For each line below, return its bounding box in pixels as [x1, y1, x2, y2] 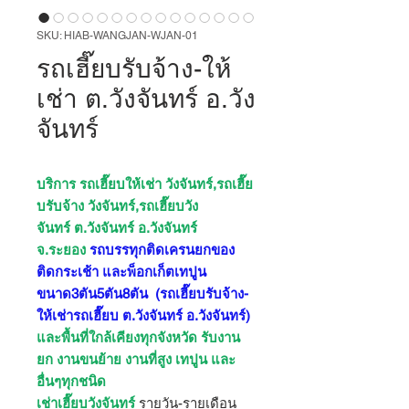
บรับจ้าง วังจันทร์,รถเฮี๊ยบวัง [37, 198, 198, 214]
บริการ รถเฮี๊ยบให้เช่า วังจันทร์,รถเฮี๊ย [37, 176, 253, 192]
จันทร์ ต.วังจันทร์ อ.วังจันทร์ [37, 220, 197, 236]
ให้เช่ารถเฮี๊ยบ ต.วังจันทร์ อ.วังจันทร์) [37, 308, 250, 323]
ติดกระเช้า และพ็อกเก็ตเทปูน [37, 264, 206, 279]
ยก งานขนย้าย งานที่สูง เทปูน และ [37, 351, 236, 367]
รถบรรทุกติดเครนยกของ [89, 242, 235, 257]
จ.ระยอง [37, 242, 89, 257]
